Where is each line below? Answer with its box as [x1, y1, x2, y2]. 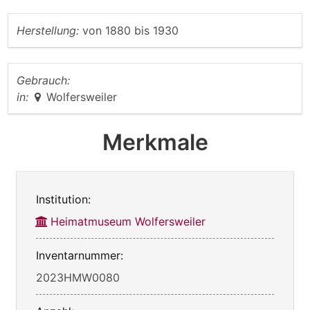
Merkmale [102, 129, 208, 156]
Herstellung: [17, 24, 79, 38]
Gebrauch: [17, 73, 70, 88]
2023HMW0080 [36, 271, 120, 285]
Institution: [36, 192, 91, 207]
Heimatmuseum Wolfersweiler [51, 215, 206, 229]
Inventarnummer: [36, 248, 123, 263]
